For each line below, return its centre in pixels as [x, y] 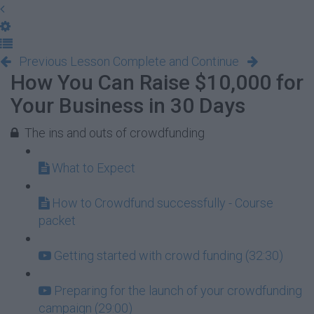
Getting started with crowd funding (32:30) [169, 255]
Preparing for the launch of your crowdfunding [178, 291]
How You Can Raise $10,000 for [157, 82]
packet [57, 220]
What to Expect [94, 168]
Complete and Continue [176, 61]
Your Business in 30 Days [128, 105]
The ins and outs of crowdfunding [115, 133]
